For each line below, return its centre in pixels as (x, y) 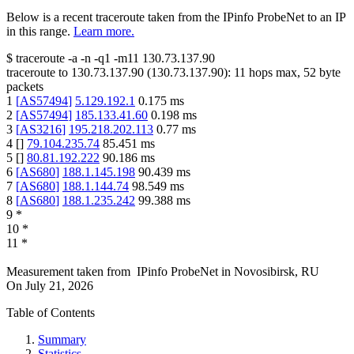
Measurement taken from (68, 272)
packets (25, 87)
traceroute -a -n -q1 (63, 58)
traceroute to (37, 73)
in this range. (38, 32)
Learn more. (104, 32)
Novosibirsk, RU (277, 272)
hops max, (275, 73)
